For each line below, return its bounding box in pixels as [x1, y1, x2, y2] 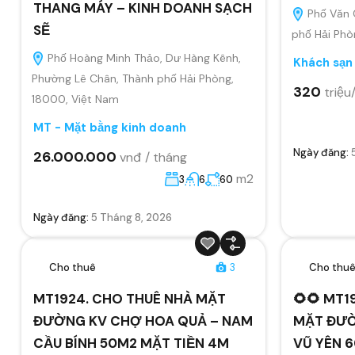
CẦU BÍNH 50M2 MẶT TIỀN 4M [33, 334, 229, 352]
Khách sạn [292, 54, 353, 71]
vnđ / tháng [120, 148, 187, 165]
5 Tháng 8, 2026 [91, 210, 172, 224]
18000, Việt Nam [32, 91, 119, 106]
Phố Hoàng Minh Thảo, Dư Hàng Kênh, [44, 50, 241, 65]
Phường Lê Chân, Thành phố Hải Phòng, [32, 71, 234, 86]
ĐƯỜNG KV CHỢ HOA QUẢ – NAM [33, 311, 253, 330]
